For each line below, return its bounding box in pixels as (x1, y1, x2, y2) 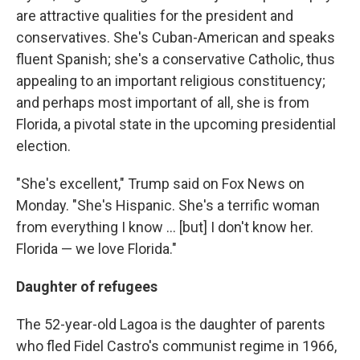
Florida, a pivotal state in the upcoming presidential (16, 116, 336, 133)
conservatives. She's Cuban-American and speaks (16, 29, 335, 47)
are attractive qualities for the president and (16, 7, 293, 25)
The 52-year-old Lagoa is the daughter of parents (16, 316, 325, 333)
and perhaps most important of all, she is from (16, 94, 309, 112)
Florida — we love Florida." (16, 240, 177, 258)
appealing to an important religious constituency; (16, 72, 325, 90)
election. (16, 137, 71, 155)
